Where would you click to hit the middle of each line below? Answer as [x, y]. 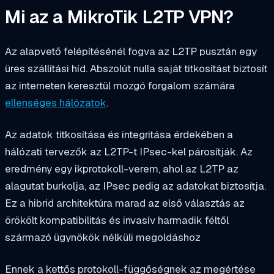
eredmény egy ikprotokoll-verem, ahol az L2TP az [122, 168]
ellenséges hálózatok [56, 102]
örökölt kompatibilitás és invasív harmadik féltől [117, 220]
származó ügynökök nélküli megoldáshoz [103, 237]
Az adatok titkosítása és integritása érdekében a [119, 134]
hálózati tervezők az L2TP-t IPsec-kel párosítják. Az [129, 151]
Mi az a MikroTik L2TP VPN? [119, 17]
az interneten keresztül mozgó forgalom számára [120, 85]
